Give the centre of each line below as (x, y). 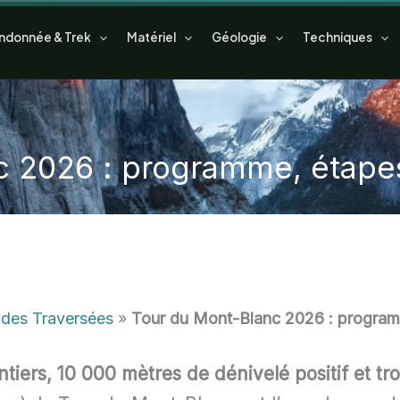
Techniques (337, 37)
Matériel (151, 37)
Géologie (239, 37)
